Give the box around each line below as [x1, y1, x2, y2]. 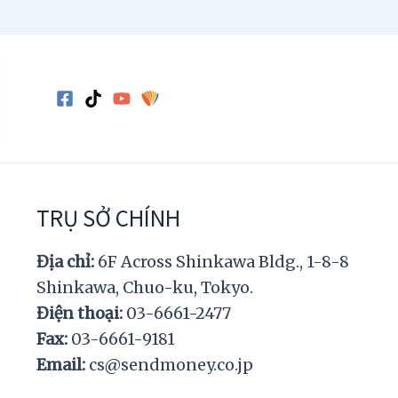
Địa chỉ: [36, 251, 98, 272]
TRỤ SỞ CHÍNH [36, 201, 180, 233]
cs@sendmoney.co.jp [88, 354, 253, 375]
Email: [36, 354, 89, 375]
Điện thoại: [36, 302, 126, 323]
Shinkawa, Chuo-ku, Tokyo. [36, 276, 253, 298]
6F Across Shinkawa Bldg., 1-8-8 [97, 251, 349, 272]
